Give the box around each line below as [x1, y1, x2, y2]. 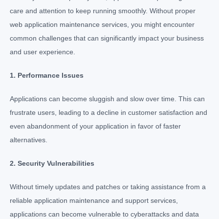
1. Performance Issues [10, 71, 84, 80]
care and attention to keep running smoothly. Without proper [10, 7, 196, 15]
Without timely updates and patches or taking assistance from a [10, 183, 206, 191]
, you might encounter [127, 21, 195, 29]
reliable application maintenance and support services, [10, 197, 180, 205]
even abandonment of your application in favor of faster [10, 122, 181, 131]
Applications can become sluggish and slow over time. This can [10, 95, 205, 103]
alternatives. [10, 136, 47, 144]
